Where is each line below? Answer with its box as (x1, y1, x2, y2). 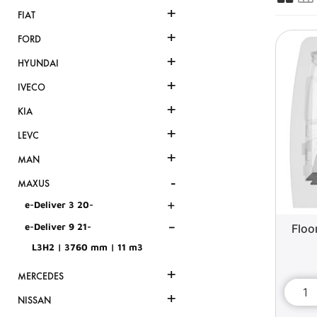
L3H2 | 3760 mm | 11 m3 (32, 241, 143, 253)
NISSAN (18, 294, 51, 307)
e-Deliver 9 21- (25, 221, 91, 233)
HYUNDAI (18, 57, 59, 70)
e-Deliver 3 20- (25, 199, 93, 211)
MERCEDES (18, 270, 64, 283)
